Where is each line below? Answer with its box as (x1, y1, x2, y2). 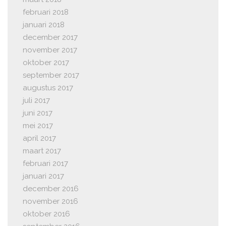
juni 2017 (23, 108, 52, 118)
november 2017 (23, 45, 77, 55)
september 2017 (23, 71, 79, 80)
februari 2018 (23, 8, 69, 17)
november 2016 (23, 197, 78, 206)
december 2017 (23, 33, 78, 42)
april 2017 (23, 134, 56, 143)
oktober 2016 (23, 209, 70, 219)
